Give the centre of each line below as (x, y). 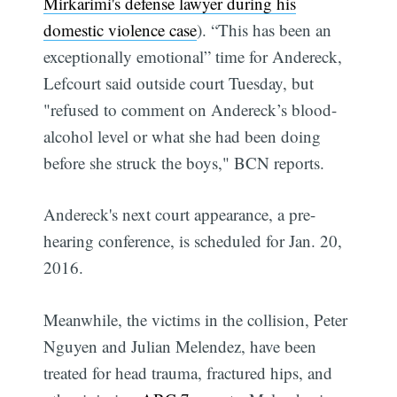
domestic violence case (121, 29)
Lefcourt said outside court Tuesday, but (179, 82)
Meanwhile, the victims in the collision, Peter (196, 319)
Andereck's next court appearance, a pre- (180, 214)
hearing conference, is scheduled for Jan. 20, (193, 241)
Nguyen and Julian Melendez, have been (180, 346)
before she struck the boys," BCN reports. (184, 162)
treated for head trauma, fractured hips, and (188, 372)
